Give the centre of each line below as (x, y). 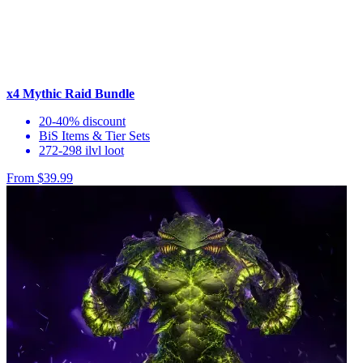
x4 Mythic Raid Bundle (70, 93)
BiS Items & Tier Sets (94, 135)
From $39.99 (40, 177)
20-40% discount (82, 121)
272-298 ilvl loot (81, 150)
